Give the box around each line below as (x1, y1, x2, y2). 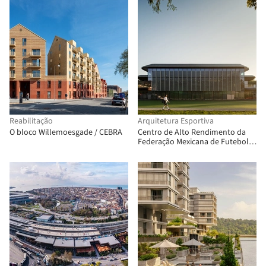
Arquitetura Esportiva (138, 115, 214, 127)
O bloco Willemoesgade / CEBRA (9, 126, 122, 138)
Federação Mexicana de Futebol (138, 136, 249, 148)
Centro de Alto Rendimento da (138, 126, 246, 138)
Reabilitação (9, 115, 53, 127)
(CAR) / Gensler (138, 145, 191, 157)
